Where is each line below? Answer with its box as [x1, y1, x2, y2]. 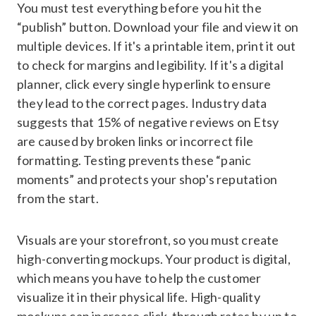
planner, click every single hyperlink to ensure [17, 75, 272, 92]
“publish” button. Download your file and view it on [17, 18, 299, 35]
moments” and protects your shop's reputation [17, 171, 277, 187]
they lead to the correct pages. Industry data [17, 95, 267, 111]
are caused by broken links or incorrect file [17, 133, 253, 149]
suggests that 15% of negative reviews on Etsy [17, 114, 279, 130]
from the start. [17, 190, 99, 206]
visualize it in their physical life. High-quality [17, 288, 260, 305]
